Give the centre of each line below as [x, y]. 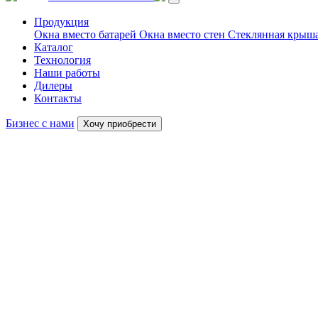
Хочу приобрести [120, 124]
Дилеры [53, 86]
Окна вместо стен [183, 34]
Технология [62, 60]
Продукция [61, 22]
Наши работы [67, 73]
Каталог [54, 47]
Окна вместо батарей [87, 34]
